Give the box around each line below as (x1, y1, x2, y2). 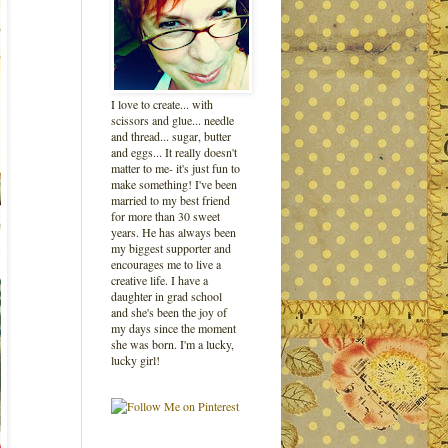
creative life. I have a (111, 272, 208, 288)
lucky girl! (111, 352, 160, 368)
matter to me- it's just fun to (111, 160, 240, 176)
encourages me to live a (111, 256, 221, 272)
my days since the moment (111, 320, 236, 336)
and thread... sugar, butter (111, 128, 231, 144)
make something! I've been (111, 176, 237, 192)
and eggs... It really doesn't (111, 144, 237, 160)
